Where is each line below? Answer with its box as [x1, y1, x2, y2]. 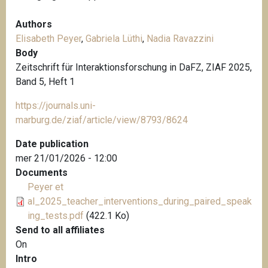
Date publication [16, 138, 89, 150]
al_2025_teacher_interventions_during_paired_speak [28, 195, 252, 207]
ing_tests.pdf [28, 209, 84, 221]
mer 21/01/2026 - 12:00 [16, 152, 117, 164]
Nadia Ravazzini [147, 32, 214, 44]
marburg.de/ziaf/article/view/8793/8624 [16, 114, 188, 126]
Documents [16, 166, 68, 178]
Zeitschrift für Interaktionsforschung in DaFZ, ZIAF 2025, [16, 61, 252, 73]
